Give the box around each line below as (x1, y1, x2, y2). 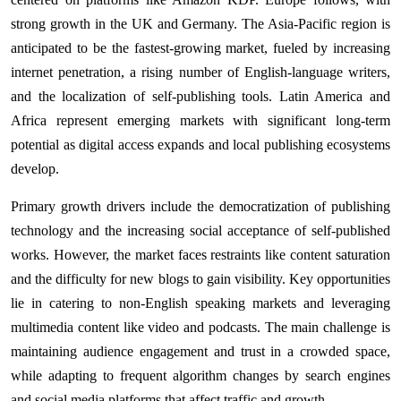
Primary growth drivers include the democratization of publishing (11, 198, 390, 214)
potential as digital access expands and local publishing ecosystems (11, 136, 390, 152)
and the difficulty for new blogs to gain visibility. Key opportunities (11, 270, 390, 286)
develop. (11, 160, 59, 176)
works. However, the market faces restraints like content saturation (11, 246, 390, 262)
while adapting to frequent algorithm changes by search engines (11, 367, 390, 383)
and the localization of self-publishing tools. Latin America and (11, 88, 390, 104)
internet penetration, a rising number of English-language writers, (11, 64, 390, 80)
